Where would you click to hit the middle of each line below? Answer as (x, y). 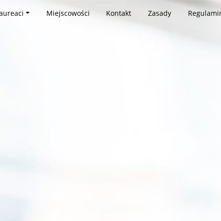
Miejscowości (68, 13)
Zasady (160, 13)
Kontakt (119, 13)
